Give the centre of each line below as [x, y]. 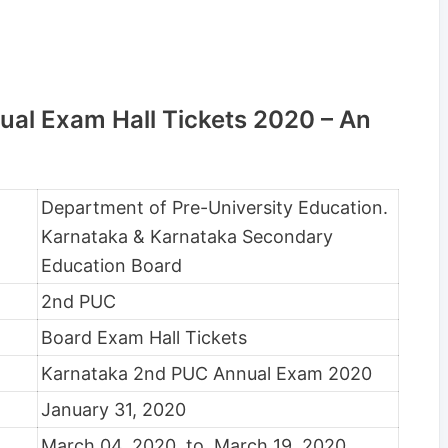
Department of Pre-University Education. [214, 208]
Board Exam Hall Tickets [144, 338]
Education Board [111, 266]
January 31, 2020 [113, 410]
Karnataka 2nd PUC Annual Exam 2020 [206, 374]
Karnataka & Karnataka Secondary [187, 237]
